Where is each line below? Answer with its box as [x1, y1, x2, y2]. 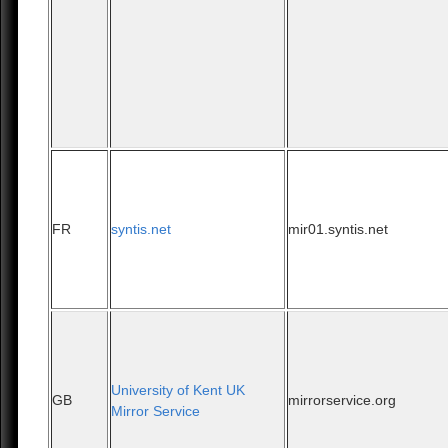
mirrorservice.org [288, 392, 397, 409]
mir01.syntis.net [288, 221, 389, 238]
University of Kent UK [111, 382, 246, 399]
